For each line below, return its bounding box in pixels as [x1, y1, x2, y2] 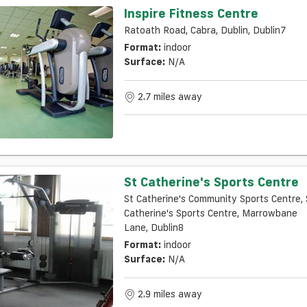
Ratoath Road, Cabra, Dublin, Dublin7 [123, 23, 286, 36]
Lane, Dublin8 [123, 221, 184, 234]
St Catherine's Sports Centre [123, 173, 299, 190]
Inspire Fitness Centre [123, 4, 258, 21]
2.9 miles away [137, 288, 202, 301]
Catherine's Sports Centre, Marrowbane [123, 206, 297, 219]
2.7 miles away [137, 90, 202, 103]
